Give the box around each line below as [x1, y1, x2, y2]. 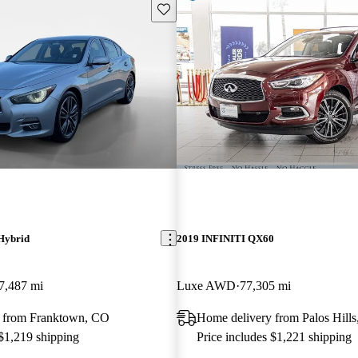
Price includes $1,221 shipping [196, 329, 352, 344]
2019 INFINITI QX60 [176, 232, 274, 245]
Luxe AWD [176, 278, 236, 292]
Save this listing [156, 2, 231, 14]
